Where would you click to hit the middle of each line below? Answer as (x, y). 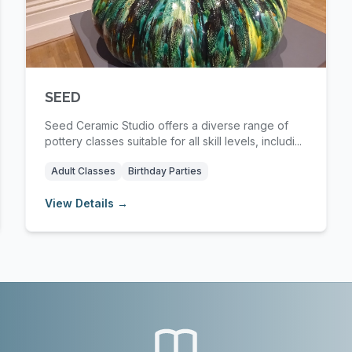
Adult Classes (83, 171)
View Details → (86, 203)
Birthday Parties (165, 171)
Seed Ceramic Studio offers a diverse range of (167, 125)
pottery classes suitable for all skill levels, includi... (173, 141)
